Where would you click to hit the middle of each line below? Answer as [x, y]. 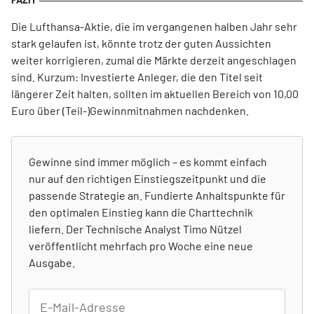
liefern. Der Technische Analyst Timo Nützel [135, 229]
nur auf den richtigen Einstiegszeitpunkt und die [148, 178]
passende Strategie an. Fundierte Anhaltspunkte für [157, 195]
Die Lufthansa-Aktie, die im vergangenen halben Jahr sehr [154, 26]
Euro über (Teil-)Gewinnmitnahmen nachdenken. [130, 110]
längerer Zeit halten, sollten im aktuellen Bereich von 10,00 [155, 94]
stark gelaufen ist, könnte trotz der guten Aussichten [141, 43]
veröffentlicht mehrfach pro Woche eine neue [141, 246]
